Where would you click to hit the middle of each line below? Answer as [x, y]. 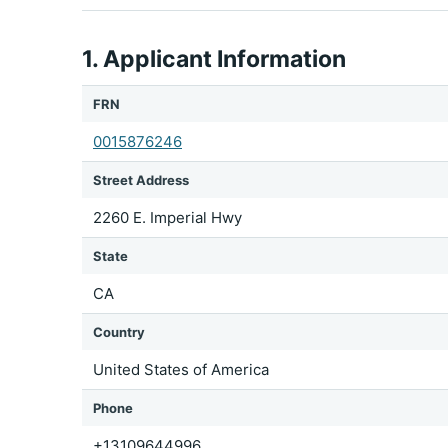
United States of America [181, 369]
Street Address [141, 180]
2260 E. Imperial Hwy [167, 217]
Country [119, 332]
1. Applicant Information [214, 59]
